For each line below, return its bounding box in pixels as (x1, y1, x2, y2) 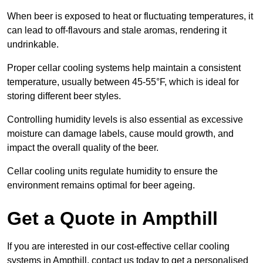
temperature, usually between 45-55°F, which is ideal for (7, 76, 239, 87)
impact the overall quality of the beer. (7, 142, 159, 153)
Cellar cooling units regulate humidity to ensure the (7, 166, 218, 176)
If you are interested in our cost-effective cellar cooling (7, 241, 230, 251)
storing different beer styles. (7, 90, 121, 101)
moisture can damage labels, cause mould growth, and (7, 128, 234, 139)
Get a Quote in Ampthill (7, 207, 218, 229)
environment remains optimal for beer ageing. (7, 180, 195, 190)
